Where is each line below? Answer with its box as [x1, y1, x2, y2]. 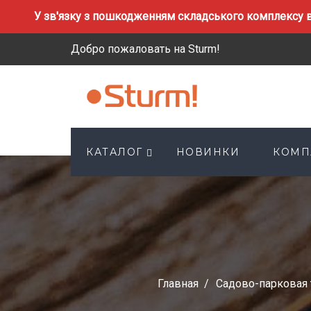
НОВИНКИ [176, 146, 239, 158]
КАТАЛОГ [86, 146, 143, 158]
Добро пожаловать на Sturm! [71, 42, 220, 56]
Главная [158, 277, 199, 290]
